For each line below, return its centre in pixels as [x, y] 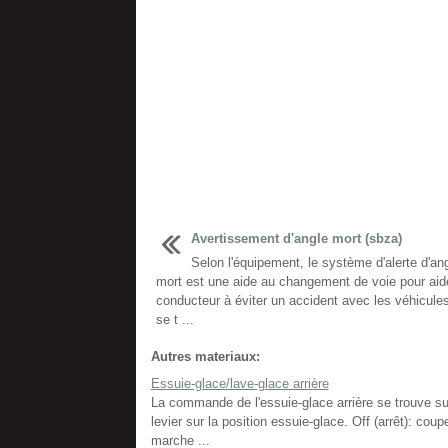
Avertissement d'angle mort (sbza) [296, 238]
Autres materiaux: [205, 356]
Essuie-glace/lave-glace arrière [239, 383]
